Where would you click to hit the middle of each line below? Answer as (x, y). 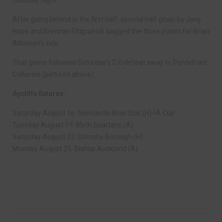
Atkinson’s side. (36, 43)
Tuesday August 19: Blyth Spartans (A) (73, 125)
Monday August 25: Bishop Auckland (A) (75, 149)
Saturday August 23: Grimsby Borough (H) (78, 137)
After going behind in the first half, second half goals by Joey (107, 19)
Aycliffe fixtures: (39, 94)
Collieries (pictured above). (54, 74)
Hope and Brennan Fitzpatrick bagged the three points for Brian (111, 31)
